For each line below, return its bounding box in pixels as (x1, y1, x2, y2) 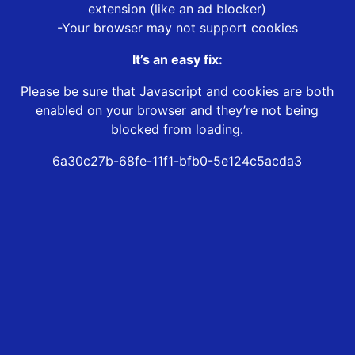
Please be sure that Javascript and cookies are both (21, 83, 334, 100)
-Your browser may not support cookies (56, 20, 298, 36)
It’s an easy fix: (132, 52, 223, 68)
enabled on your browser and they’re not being (36, 102, 319, 119)
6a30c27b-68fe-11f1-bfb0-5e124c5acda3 (52, 153, 303, 170)
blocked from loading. (111, 121, 244, 138)
